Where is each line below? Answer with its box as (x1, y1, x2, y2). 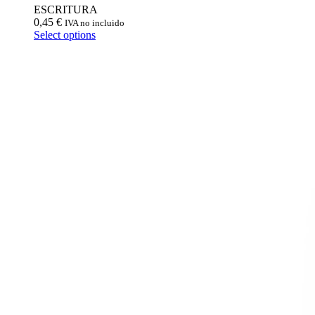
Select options (34, 28, 96, 41)
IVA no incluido (65, 17, 124, 28)
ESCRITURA (34, 3, 98, 15)
